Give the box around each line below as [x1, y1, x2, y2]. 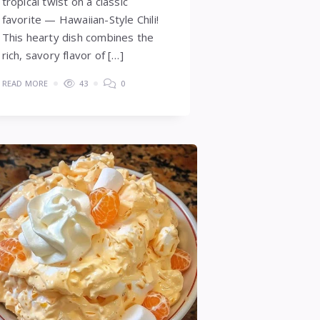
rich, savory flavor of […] [1, 47, 124, 62]
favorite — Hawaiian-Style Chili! [1, 11, 159, 26]
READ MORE [1, 77, 49, 89]
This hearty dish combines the [1, 29, 154, 44]
